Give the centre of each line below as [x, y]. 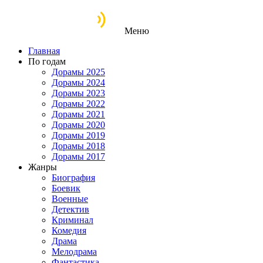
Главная [44, 51]
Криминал [73, 220]
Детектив [70, 209]
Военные [70, 199]
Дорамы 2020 [78, 125]
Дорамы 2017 [78, 156]
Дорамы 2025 [78, 72]
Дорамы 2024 [78, 82]
